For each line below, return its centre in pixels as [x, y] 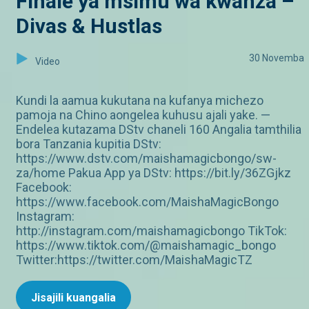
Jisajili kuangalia [73, 298]
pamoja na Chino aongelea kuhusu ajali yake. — [143, 115]
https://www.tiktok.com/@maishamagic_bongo [146, 246]
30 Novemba [277, 58]
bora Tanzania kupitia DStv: [89, 144]
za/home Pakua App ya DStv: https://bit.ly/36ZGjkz [153, 173]
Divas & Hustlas [89, 26]
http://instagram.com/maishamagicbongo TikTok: [151, 231]
